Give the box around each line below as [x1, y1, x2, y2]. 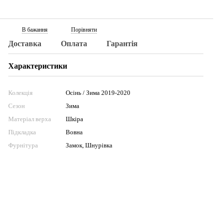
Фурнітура [8, 142, 38, 149]
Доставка [8, 39, 42, 48]
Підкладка [8, 128, 36, 136]
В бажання [22, 26, 48, 33]
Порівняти [71, 26, 97, 33]
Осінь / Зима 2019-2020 [66, 89, 131, 96]
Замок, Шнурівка [66, 142, 113, 149]
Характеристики [8, 62, 68, 70]
